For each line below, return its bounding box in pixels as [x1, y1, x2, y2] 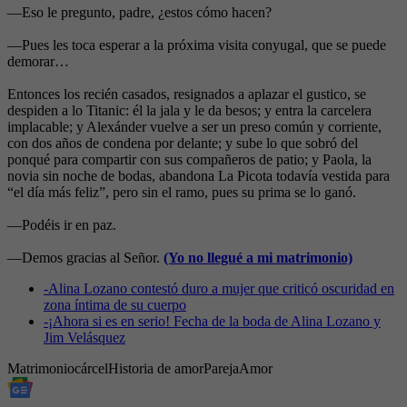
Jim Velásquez [44, 330, 125, 346]
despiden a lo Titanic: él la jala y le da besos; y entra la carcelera [7, 103, 372, 119]
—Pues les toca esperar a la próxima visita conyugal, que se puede [7, 37, 386, 54]
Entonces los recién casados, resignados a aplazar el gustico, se [7, 86, 366, 103]
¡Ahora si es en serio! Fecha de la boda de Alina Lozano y [48, 313, 381, 330]
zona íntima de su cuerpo [44, 297, 186, 313]
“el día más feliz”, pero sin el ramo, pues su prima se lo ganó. [7, 184, 356, 201]
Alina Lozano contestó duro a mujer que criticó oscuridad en [48, 281, 394, 297]
